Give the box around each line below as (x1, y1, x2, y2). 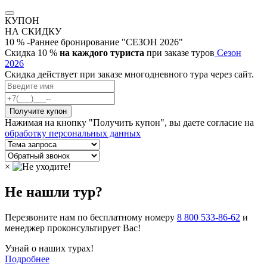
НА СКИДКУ (5, 26, 61, 37)
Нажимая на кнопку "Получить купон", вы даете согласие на (5, 117, 254, 128)
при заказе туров (144, 48, 215, 58)
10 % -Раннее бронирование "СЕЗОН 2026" (5, 37, 183, 48)
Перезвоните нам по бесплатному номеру (5, 212, 177, 223)
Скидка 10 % (5, 48, 60, 58)
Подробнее (5, 254, 49, 265)
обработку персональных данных (5, 128, 141, 139)
